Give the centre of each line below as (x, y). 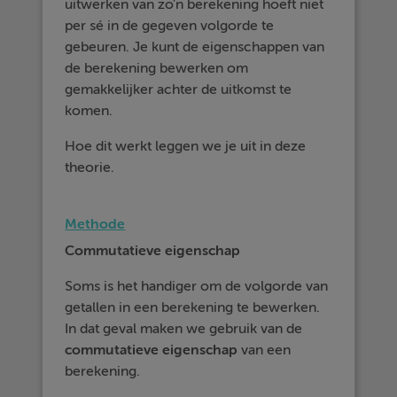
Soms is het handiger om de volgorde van (197, 286)
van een (265, 350)
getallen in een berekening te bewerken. (193, 307)
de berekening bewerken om (157, 68)
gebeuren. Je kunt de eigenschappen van (195, 47)
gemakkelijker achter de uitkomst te (179, 90)
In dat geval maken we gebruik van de (184, 329)
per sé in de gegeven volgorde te (170, 26)
